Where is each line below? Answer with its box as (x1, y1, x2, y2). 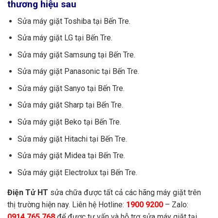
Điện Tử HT (7, 187, 48, 197)
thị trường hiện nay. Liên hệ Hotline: (7, 200, 126, 209)
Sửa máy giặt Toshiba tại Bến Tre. (17, 16, 130, 26)
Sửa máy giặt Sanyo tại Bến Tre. (17, 83, 125, 93)
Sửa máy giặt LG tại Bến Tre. (17, 33, 112, 43)
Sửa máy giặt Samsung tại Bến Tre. (17, 50, 135, 59)
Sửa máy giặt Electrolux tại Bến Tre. (17, 167, 137, 177)
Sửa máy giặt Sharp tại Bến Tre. (17, 100, 123, 110)
